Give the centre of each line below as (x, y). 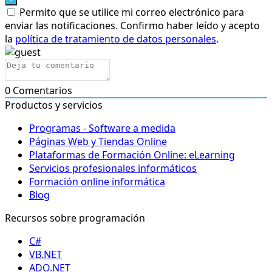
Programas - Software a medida (102, 128)
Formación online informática (97, 181)
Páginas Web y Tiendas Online (98, 141)
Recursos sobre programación (75, 218)
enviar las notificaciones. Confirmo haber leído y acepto (132, 25)
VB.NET (46, 254)
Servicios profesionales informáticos (113, 168)
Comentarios (41, 90)
